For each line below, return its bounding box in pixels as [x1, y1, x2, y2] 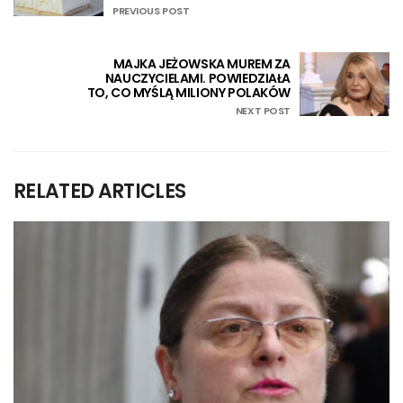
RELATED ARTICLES [13, 176, 186, 205]
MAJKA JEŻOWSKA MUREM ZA [112, 55, 291, 74]
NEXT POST [235, 103, 291, 119]
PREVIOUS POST [112, 4, 190, 19]
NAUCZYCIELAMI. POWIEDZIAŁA [104, 69, 291, 88]
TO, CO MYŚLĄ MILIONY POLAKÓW [86, 84, 291, 103]
